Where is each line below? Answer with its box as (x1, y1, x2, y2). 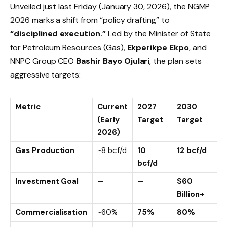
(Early (97, 115, 120, 125)
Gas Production (15, 145, 75, 156)
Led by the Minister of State (105, 28, 211, 39)
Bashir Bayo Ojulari (76, 55, 150, 66)
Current (97, 102, 128, 112)
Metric (15, 102, 41, 112)
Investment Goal (15, 176, 79, 187)
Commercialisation (15, 207, 88, 218)
